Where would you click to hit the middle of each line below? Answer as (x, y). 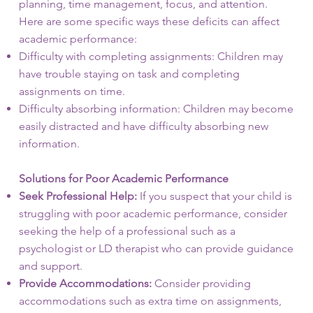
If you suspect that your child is (214, 196)
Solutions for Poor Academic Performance (123, 179)
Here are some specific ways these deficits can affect (149, 21)
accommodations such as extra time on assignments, (150, 301)
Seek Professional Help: (78, 196)
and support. (50, 266)
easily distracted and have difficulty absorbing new (143, 126)
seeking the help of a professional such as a (127, 231)
